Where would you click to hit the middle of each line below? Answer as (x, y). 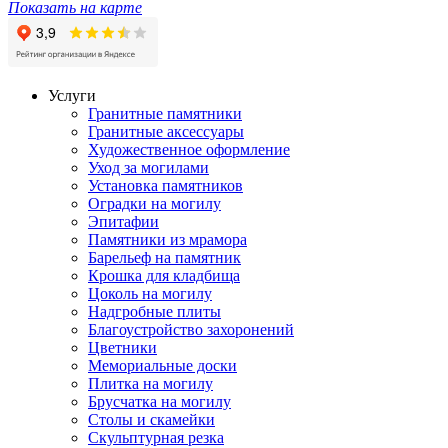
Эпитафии (123, 221)
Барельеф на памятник (164, 257)
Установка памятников (165, 185)
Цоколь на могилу (150, 293)
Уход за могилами (148, 167)
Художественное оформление (189, 149)
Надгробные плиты (154, 311)
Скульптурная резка (156, 437)
